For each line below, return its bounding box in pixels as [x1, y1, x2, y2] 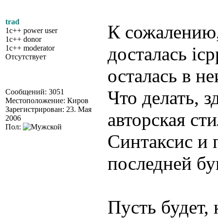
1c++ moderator [5, 44, 54, 52]
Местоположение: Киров [5, 96, 89, 105]
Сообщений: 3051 [5, 88, 64, 96]
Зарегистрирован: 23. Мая [5, 105, 91, 113]
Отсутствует [5, 53, 46, 61]
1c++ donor [5, 35, 41, 43]
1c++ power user [5, 26, 57, 35]
